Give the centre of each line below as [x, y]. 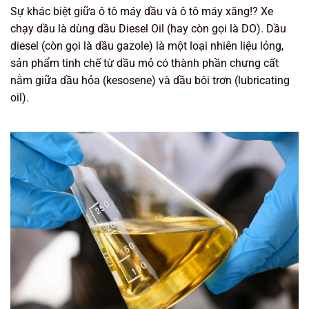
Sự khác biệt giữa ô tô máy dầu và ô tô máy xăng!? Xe [142, 11]
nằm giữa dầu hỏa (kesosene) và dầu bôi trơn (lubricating [150, 80]
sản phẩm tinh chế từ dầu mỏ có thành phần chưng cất [144, 63]
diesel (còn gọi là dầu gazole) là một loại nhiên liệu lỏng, [147, 46]
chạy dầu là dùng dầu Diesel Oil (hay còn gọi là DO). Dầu [148, 28]
